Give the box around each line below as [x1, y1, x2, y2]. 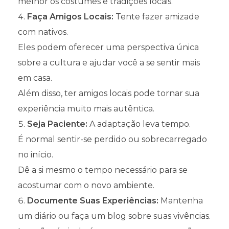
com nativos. [18, 27, 68, 37]
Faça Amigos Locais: [27, 12, 113, 22]
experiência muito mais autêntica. [18, 104, 154, 114]
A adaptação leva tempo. [87, 119, 191, 129]
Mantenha [158, 196, 203, 206]
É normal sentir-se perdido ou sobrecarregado [18, 134, 207, 145]
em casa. [18, 73, 52, 83]
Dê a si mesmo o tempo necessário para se [18, 165, 188, 175]
